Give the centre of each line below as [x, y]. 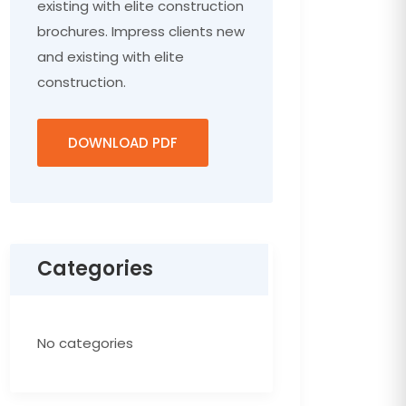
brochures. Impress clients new [141, 31]
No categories [85, 343]
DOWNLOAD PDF [123, 143]
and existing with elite [111, 57]
